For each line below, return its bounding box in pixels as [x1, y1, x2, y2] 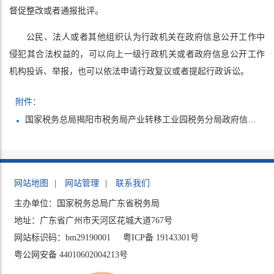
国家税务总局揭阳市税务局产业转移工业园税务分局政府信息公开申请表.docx [25, 115, 248, 125]
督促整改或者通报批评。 [9, 6, 103, 16]
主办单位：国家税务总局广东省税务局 [14, 199, 160, 209]
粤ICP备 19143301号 [123, 233, 199, 243]
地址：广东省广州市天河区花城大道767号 [14, 216, 173, 226]
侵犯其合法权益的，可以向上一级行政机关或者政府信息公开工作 [9, 50, 265, 59]
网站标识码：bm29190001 [14, 233, 111, 243]
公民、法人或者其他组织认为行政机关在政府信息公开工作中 [26, 32, 265, 42]
